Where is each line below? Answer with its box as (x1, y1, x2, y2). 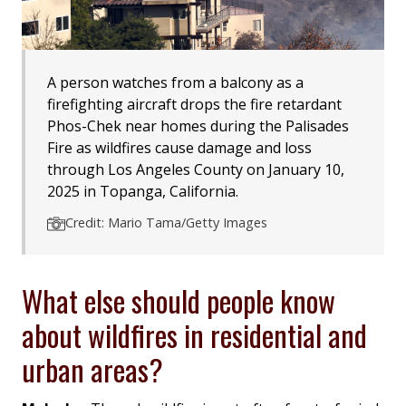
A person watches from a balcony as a (47, 72, 304, 93)
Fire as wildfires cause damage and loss (47, 138, 312, 159)
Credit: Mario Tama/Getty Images (65, 214, 267, 232)
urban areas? (22, 348, 163, 391)
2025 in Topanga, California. (47, 181, 238, 202)
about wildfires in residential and (22, 314, 367, 357)
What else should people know (22, 279, 335, 323)
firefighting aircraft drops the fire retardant (47, 94, 342, 115)
